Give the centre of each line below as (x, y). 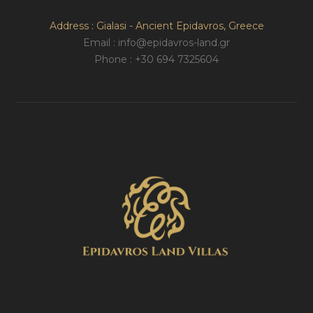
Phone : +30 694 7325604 (156, 60)
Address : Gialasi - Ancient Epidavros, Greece (156, 26)
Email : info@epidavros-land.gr (156, 43)
